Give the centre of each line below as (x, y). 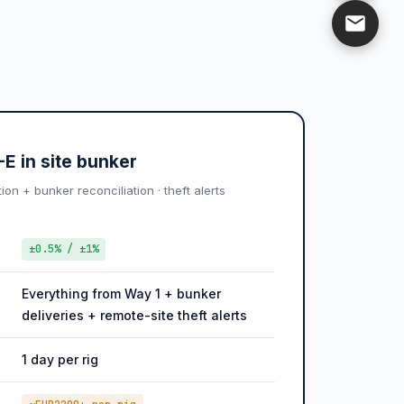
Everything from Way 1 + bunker (121, 293)
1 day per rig (60, 359)
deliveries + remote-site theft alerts (134, 315)
